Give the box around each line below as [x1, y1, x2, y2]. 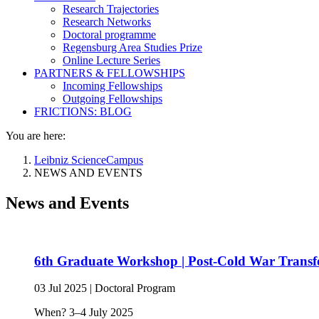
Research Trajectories [63, 3, 159, 15]
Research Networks [63, 16, 151, 28]
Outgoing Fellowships [63, 93, 162, 105]
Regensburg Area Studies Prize [63, 41, 202, 53]
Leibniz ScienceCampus [34, 154, 143, 166]
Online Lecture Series [63, 54, 160, 66]
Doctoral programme [63, 28, 156, 41]
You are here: [6, 130, 66, 142]
